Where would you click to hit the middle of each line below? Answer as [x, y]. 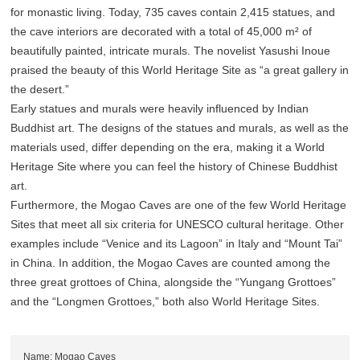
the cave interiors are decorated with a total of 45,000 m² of [162, 32]
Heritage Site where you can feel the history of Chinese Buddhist [174, 167]
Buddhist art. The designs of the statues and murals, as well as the [180, 128]
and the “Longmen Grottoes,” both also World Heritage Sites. [166, 302]
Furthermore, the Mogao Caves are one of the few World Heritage [179, 205]
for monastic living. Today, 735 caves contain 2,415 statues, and [173, 12]
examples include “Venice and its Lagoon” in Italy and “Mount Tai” [177, 244]
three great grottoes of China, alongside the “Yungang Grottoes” [174, 282]
